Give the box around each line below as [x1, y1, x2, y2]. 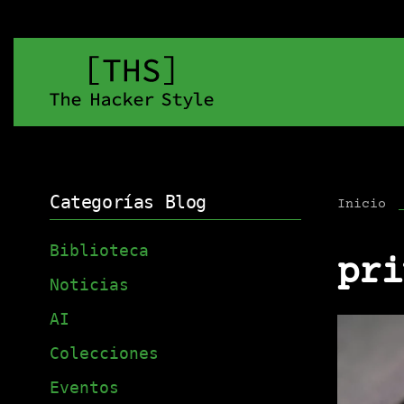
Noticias [50, 275, 129, 295]
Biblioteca [50, 241, 149, 261]
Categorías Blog [50, 191, 207, 213]
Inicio [336, 197, 386, 212]
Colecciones [50, 344, 159, 363]
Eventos [50, 378, 119, 398]
